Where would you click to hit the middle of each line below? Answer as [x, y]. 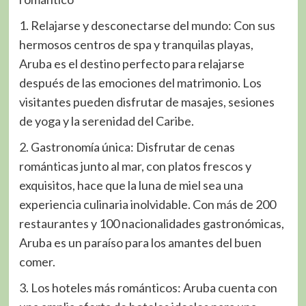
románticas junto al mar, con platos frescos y [135, 166]
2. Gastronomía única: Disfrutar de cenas [127, 147]
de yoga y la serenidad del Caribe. [106, 121]
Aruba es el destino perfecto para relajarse [131, 64]
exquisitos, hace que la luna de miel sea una [131, 185]
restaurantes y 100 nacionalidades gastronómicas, [151, 224]
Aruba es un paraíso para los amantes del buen [140, 243]
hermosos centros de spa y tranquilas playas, [136, 45]
